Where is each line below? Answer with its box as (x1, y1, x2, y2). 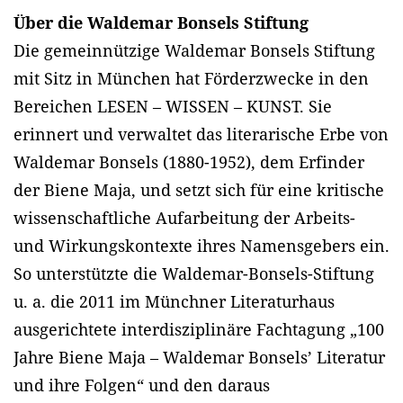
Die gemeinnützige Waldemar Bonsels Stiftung (13, 39, 375, 61)
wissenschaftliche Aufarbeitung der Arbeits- (13, 206, 355, 228)
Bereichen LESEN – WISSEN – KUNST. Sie (13, 94, 332, 117)
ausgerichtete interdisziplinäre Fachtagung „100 (13, 318, 384, 340)
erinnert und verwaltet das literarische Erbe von (13, 122, 389, 145)
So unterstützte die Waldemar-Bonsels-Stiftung (13, 262, 374, 284)
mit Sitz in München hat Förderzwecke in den (13, 67, 369, 89)
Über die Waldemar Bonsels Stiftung (13, 11, 313, 33)
